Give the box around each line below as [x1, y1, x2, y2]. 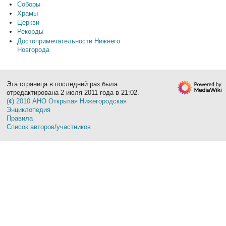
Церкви [17, 19, 39, 27]
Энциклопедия [7, 105, 51, 114]
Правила [7, 114, 33, 122]
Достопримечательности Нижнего [17, 37, 120, 45]
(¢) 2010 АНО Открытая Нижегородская [7, 97, 127, 105]
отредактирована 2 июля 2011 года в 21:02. [7, 88, 140, 96]
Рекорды [17, 28, 43, 36]
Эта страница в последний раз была [7, 80, 118, 88]
